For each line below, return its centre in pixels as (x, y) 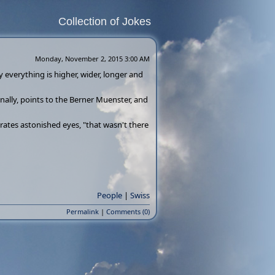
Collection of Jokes (105, 21)
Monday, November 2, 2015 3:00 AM (92, 59)
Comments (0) (128, 211)
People (110, 195)
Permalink (83, 211)
